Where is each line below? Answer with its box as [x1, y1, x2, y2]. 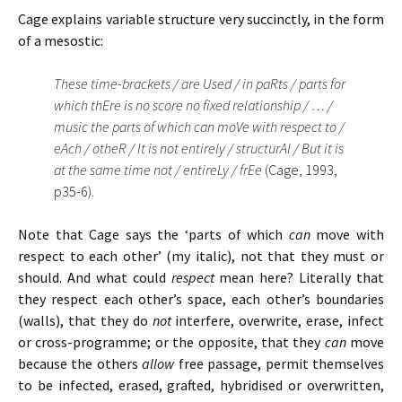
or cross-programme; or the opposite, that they [18, 333, 325, 352]
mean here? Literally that [214, 268, 384, 287]
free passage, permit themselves [174, 354, 385, 373]
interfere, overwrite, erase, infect [175, 311, 384, 330]
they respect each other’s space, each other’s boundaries [18, 290, 384, 309]
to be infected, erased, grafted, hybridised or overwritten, [18, 376, 384, 395]
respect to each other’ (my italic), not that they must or [18, 247, 384, 266]
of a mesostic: [18, 31, 103, 50]
